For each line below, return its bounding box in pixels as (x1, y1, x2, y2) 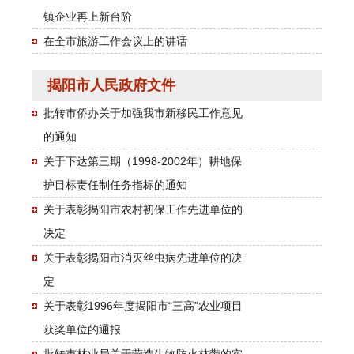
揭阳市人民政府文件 (47, 77, 175, 93)
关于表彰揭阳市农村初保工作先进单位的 (43, 202, 243, 216)
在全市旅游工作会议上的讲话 (43, 34, 187, 47)
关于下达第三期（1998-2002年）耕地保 (43, 154, 242, 168)
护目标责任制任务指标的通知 (43, 178, 187, 191)
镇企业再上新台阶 (43, 9, 132, 23)
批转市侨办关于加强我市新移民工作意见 (43, 106, 243, 119)
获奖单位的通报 (43, 322, 121, 336)
